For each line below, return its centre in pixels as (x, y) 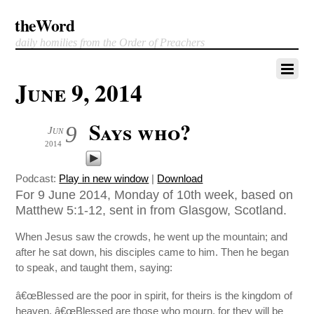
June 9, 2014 (79, 93)
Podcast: (37, 178)
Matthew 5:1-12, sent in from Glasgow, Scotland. (151, 210)
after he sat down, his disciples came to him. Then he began (152, 252)
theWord (45, 25)
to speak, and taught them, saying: (94, 268)
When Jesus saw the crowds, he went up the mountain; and (152, 237)
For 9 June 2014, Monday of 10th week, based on (155, 194)
